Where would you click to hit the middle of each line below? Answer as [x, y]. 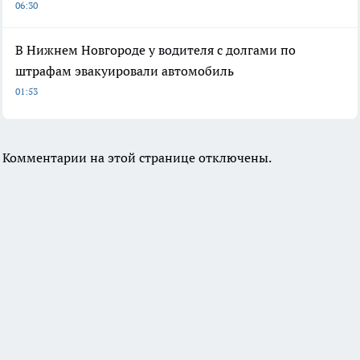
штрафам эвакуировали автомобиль [125, 71]
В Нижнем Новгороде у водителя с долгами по [155, 50]
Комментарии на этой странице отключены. [137, 158]
